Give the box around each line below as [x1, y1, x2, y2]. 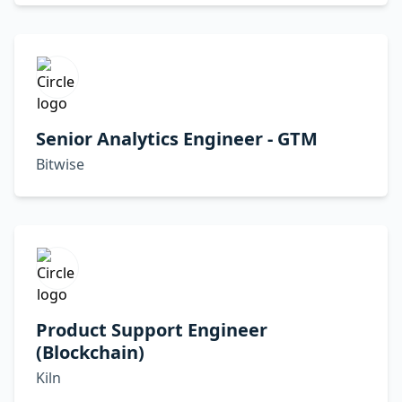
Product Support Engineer [36, 318, 267, 342]
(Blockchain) [36, 340, 144, 364]
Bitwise [36, 154, 84, 174]
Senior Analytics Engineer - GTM [36, 127, 318, 151]
